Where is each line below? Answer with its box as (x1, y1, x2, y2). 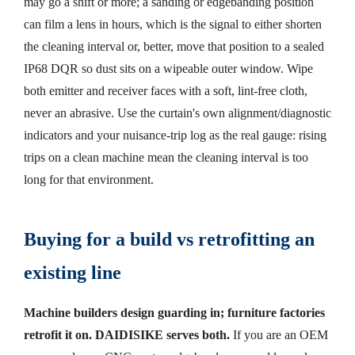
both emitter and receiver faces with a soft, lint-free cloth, (24, 83, 307, 99)
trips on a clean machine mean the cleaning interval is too (24, 150, 308, 166)
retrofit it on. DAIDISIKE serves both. (24, 327, 230, 343)
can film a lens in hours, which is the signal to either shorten (24, 17, 322, 32)
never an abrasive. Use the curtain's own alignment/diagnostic (24, 105, 331, 121)
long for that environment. (24, 172, 154, 188)
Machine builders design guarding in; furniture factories (24, 305, 325, 321)
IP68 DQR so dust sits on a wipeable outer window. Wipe (24, 61, 313, 77)
